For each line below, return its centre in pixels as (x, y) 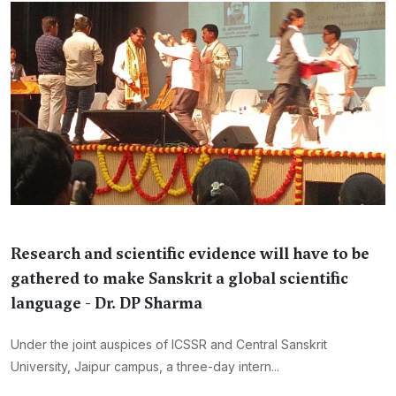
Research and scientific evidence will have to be (190, 254)
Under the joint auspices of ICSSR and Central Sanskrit (169, 344)
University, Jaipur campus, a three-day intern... (145, 366)
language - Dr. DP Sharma (107, 303)
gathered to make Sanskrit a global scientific (179, 278)
